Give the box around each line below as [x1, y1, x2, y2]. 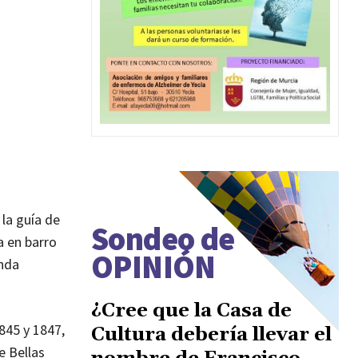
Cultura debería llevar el [91, 322, 332, 347]
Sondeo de [91, 218, 235, 259]
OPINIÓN [91, 246, 216, 287]
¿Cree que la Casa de [91, 298, 292, 323]
